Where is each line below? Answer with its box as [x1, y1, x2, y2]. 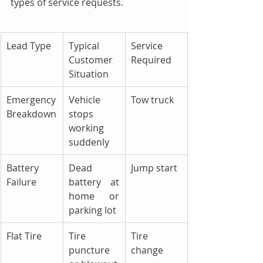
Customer [69, 53, 113, 66]
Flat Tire [6, 229, 42, 242]
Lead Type [6, 39, 51, 52]
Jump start [131, 161, 177, 174]
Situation [69, 67, 109, 80]
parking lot [69, 203, 116, 217]
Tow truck [131, 93, 174, 106]
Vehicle [69, 93, 100, 106]
